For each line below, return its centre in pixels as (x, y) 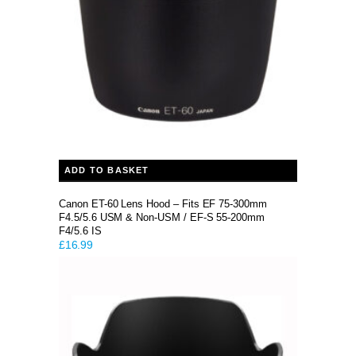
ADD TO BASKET (107, 170)
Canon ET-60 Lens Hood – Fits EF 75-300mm (163, 204)
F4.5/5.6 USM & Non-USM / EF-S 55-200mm (162, 217)
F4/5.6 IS (80, 231)
